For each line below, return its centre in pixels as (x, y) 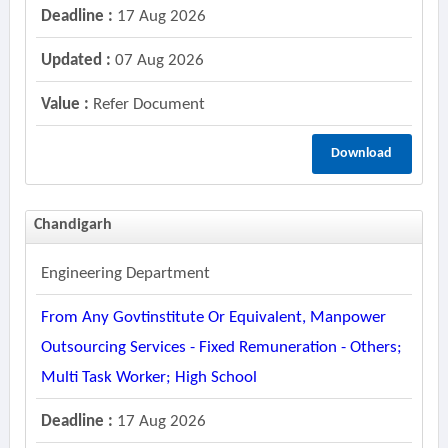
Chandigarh (72, 225)
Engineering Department (125, 273)
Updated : (75, 60)
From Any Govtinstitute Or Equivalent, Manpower (213, 317)
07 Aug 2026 (157, 60)
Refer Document (146, 104)
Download (362, 153)
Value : (64, 104)
